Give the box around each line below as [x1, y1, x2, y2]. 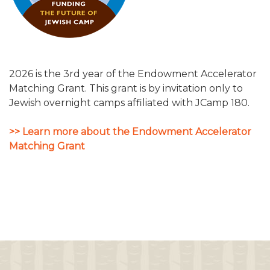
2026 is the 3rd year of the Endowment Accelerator [9, 68, 257, 80]
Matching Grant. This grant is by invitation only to [9, 83, 243, 95]
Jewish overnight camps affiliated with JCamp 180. [9, 97, 250, 109]
